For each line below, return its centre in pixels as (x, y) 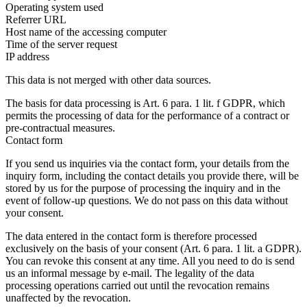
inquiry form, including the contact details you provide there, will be (152, 176)
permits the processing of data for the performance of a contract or (147, 116)
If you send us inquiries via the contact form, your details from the (147, 164)
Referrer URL (36, 20)
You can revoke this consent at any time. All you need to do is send (150, 261)
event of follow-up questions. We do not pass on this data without (147, 201)
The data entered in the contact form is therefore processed (131, 236)
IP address (27, 57)
